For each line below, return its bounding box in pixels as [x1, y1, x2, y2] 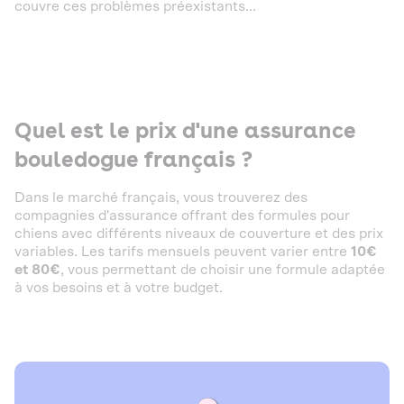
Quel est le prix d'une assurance [14, 117, 356, 143]
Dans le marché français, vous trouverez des [14, 190, 308, 205]
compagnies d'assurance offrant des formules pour [14, 208, 350, 223]
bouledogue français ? [14, 146, 257, 172]
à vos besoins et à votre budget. [14, 280, 223, 295]
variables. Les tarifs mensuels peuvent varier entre [14, 244, 351, 259]
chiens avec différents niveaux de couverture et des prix [14, 226, 383, 241]
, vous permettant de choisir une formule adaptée [60, 262, 385, 277]
